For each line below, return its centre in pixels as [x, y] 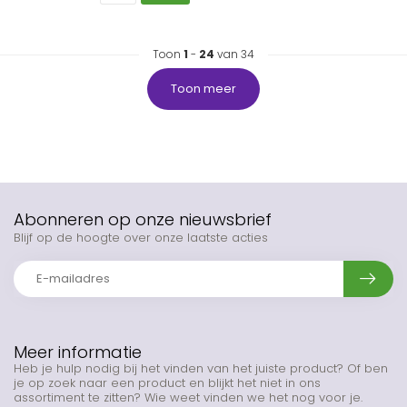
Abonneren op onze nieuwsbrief [143, 219]
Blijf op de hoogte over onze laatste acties [141, 238]
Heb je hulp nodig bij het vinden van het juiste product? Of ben [201, 368]
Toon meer [203, 89]
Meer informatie [78, 352]
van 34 [234, 54]
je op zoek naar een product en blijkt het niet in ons [167, 383]
